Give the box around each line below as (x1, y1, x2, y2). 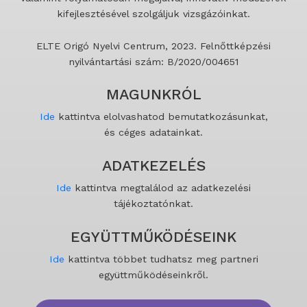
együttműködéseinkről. (99, 269, 208, 280)
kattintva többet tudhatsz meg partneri (64, 253, 258, 265)
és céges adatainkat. (104, 127, 203, 138)
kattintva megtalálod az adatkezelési (71, 182, 251, 194)
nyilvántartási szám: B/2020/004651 (69, 56, 238, 67)
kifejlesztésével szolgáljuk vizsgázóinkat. (57, 8, 250, 19)
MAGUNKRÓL (106, 86, 201, 103)
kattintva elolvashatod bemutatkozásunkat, (54, 111, 268, 123)
